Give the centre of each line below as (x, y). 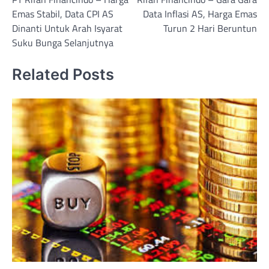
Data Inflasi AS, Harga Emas (200, 14)
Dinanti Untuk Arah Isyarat (67, 29)
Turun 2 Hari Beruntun (210, 29)
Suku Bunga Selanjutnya (63, 43)
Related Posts (63, 74)
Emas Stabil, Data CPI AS (63, 14)
